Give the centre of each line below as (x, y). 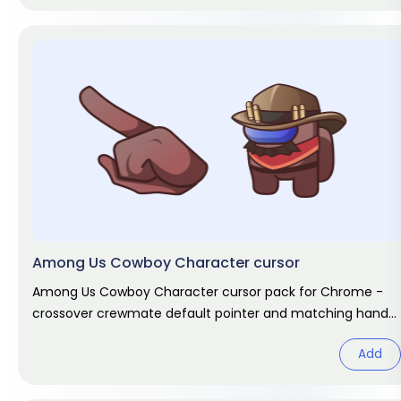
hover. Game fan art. (98, 335)
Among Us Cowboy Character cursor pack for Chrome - (208, 292)
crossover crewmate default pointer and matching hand (210, 313)
